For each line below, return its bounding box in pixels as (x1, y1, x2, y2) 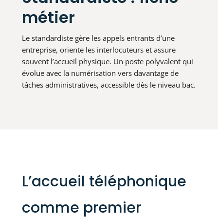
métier (21, 6, 75, 29)
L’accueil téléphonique (21, 171, 186, 192)
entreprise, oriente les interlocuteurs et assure (21, 45, 176, 55)
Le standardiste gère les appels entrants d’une (21, 33, 175, 43)
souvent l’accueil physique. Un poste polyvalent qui (21, 56, 193, 67)
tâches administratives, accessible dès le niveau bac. (21, 80, 196, 90)
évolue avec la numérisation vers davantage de (21, 68, 179, 78)
